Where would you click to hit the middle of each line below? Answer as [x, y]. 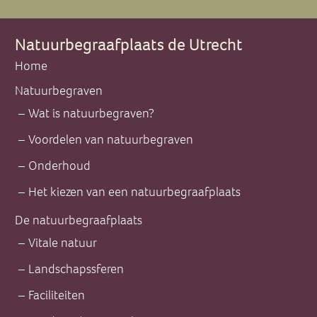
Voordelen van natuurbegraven [111, 140]
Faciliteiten [57, 295]
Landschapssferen [76, 269]
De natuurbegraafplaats [79, 220]
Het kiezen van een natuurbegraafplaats [134, 192]
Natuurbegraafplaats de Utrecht [129, 45]
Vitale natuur [63, 243]
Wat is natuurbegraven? [91, 114]
